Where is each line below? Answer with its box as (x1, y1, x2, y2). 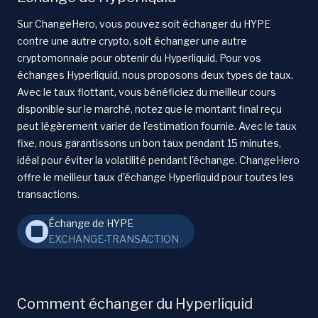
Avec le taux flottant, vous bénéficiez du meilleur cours (17, 85, 276, 98)
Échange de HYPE (48, 216, 133, 229)
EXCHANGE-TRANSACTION (48, 232, 179, 245)
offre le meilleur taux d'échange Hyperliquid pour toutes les (17, 170, 294, 183)
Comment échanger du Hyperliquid (17, 295, 253, 312)
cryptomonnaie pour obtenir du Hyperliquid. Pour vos (17, 51, 261, 64)
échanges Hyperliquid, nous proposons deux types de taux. (17, 68, 293, 81)
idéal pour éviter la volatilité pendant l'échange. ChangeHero (17, 153, 300, 166)
